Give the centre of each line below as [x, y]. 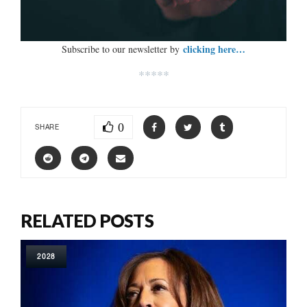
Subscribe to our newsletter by [122, 49]
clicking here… [214, 49]
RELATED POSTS [87, 220]
